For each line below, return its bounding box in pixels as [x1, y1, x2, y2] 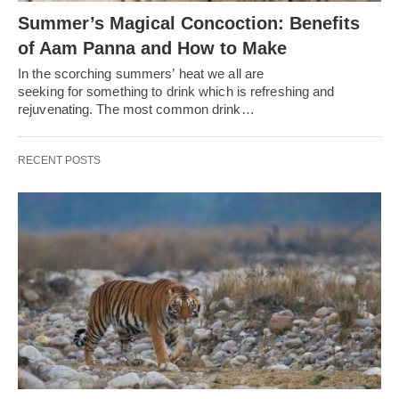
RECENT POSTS [18, 153, 101, 167]
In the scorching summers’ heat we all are [18, 65, 265, 81]
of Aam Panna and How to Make [18, 37, 287, 58]
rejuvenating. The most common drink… [18, 101, 255, 117]
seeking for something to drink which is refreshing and [18, 83, 335, 99]
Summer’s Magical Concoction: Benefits [18, 12, 360, 33]
